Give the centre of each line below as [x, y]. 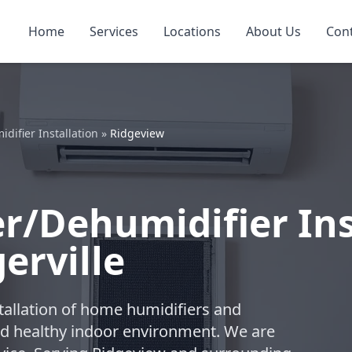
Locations [192, 31]
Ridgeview [137, 133]
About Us [273, 31]
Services [114, 31]
